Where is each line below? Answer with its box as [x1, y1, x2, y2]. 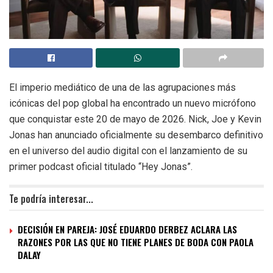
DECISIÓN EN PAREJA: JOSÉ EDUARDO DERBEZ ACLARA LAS [18, 222, 237, 236]
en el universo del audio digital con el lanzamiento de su [9, 144, 247, 157]
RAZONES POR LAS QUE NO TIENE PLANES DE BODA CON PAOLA [18, 235, 253, 249]
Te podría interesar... [9, 191, 93, 206]
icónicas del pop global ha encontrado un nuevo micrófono [9, 97, 256, 109]
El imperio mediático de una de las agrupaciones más [9, 81, 236, 93]
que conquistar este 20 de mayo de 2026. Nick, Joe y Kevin [9, 113, 261, 125]
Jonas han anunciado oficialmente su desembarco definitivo [9, 129, 263, 141]
